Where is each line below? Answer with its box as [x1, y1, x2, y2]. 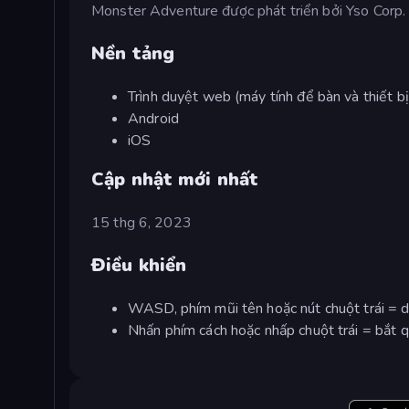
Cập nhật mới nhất [91, 166, 259, 192]
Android [128, 108, 179, 129]
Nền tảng [91, 40, 175, 66]
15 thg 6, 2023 [91, 212, 192, 233]
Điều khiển [91, 252, 187, 278]
